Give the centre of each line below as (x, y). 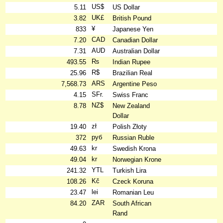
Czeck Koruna (133, 181)
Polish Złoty (130, 127)
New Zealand (131, 106)
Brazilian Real (133, 73)
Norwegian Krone (137, 160)
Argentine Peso (135, 84)
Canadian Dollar (135, 40)
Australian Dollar (136, 51)
